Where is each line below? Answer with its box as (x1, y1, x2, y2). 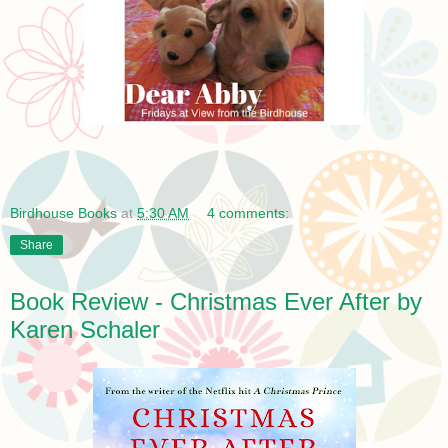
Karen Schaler (10, 315, 160, 343)
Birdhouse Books (10, 204, 117, 221)
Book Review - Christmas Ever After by (10, 287, 422, 315)
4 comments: (207, 204, 290, 221)
